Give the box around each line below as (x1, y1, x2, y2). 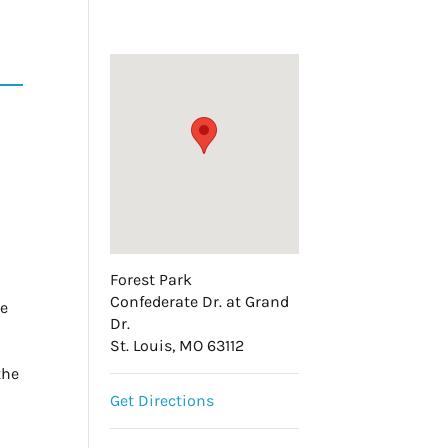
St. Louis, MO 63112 (110, 335, 245, 355)
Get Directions (110, 390, 215, 410)
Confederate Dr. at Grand (110, 291, 290, 311)
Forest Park (110, 269, 193, 289)
